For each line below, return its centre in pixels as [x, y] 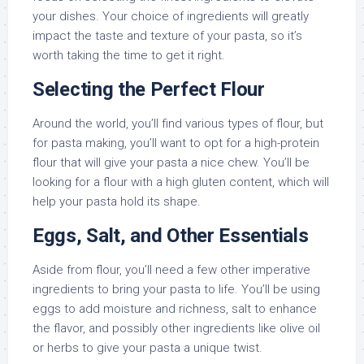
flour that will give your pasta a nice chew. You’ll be [171, 163]
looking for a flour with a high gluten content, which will [181, 182]
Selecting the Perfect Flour [149, 90]
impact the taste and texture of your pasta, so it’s [167, 36]
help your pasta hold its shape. [117, 202]
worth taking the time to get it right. [129, 56]
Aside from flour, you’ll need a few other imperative [171, 270]
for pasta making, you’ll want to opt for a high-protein [176, 143]
